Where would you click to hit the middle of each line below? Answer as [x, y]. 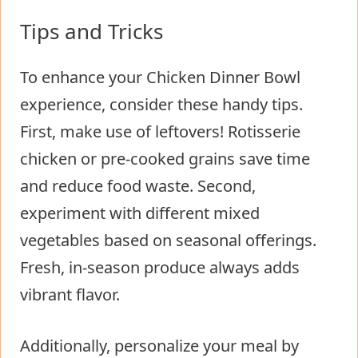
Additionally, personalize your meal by [159, 345]
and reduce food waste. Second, [138, 185]
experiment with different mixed [140, 213]
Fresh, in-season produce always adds [160, 267]
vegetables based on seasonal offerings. [168, 240]
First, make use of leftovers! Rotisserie [160, 131]
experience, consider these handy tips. [161, 104]
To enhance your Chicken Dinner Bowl [160, 77]
